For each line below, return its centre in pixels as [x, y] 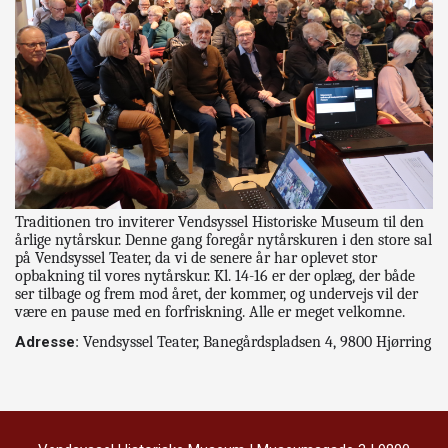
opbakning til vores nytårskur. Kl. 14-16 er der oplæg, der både [215, 276]
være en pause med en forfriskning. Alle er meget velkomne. [210, 312]
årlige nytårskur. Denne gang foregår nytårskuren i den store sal [223, 240]
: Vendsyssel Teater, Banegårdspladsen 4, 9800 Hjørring [253, 341]
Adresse [45, 341]
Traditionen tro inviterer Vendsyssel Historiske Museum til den [219, 222]
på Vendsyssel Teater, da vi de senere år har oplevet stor [196, 258]
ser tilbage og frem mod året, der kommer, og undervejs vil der [216, 294]
